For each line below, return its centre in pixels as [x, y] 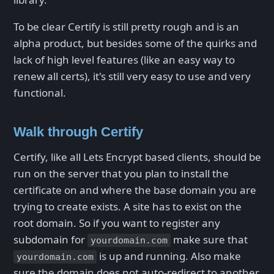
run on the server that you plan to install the [121, 174]
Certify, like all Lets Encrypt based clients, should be [137, 157]
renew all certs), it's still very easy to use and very [132, 76]
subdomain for [50, 240]
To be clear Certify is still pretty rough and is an [126, 26]
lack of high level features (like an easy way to [124, 59]
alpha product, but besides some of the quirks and [135, 43]
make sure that [209, 240]
